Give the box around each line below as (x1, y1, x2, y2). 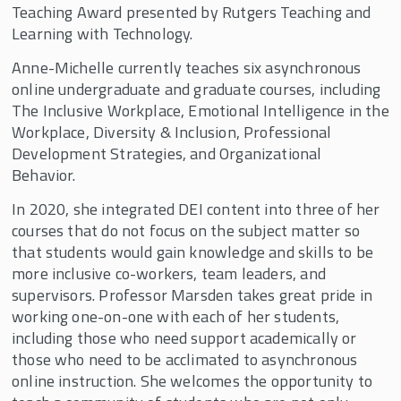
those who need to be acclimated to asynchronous (12, 347, 358, 371)
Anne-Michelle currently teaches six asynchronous (12, 55, 362, 80)
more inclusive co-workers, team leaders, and (12, 261, 326, 286)
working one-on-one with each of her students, (12, 304, 340, 328)
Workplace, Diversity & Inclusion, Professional (12, 120, 332, 144)
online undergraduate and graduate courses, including (12, 77, 381, 101)
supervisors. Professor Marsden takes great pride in (12, 283, 373, 307)
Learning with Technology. (12, 21, 193, 46)
